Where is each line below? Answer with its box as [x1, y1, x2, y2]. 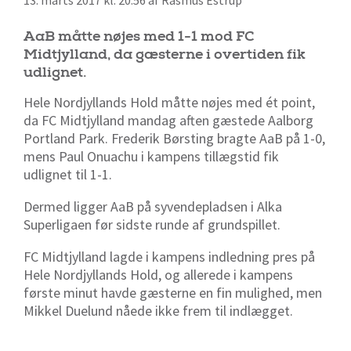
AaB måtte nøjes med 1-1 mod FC [24, 27, 255, 45]
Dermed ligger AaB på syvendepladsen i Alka [24, 197, 282, 215]
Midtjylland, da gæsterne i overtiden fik [24, 45, 306, 63]
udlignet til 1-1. [24, 165, 115, 183]
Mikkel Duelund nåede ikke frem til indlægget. [24, 301, 296, 320]
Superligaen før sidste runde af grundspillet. [24, 215, 284, 233]
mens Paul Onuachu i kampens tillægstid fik [24, 147, 279, 165]
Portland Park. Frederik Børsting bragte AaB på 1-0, [24, 128, 325, 147]
